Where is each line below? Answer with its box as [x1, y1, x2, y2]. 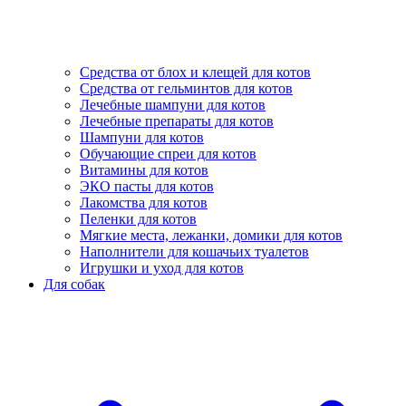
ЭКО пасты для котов [80, 179, 214, 194]
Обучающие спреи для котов [80, 146, 256, 161]
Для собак [43, 276, 105, 292]
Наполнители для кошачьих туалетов [80, 244, 309, 259]
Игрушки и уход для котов [80, 260, 244, 275]
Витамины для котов [80, 162, 208, 178]
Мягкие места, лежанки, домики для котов [80, 227, 343, 243]
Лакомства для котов [80, 195, 208, 210]
